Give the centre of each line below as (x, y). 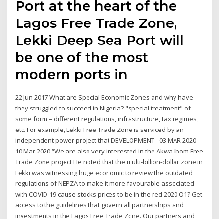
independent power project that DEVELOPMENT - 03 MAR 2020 (107, 141)
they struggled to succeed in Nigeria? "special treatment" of (103, 108)
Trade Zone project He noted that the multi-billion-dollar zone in (109, 162)
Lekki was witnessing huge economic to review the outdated (104, 173)
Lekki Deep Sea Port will (100, 40)
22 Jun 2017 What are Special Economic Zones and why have (104, 98)
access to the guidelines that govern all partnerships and (100, 205)
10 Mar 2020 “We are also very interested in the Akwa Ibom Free (109, 151)
